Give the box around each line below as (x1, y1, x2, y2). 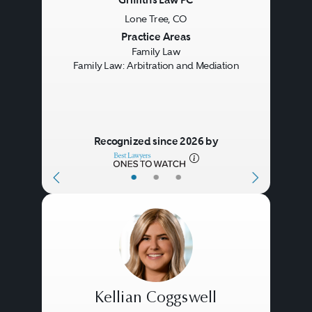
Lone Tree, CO (124, 13, 187, 25)
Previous (52, 29, 113, 48)
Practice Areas (121, 30, 191, 44)
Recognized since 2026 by (93, 134, 219, 148)
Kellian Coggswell (95, 291, 217, 307)
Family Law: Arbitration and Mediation (72, 60, 239, 72)
